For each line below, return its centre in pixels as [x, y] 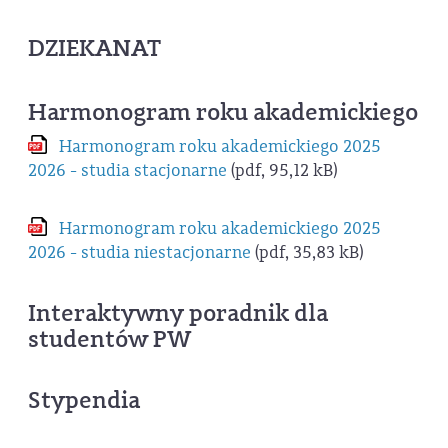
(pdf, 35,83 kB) [307, 253]
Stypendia [84, 399]
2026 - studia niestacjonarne [139, 253]
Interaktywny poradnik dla [178, 312]
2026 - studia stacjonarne [127, 170]
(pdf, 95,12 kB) [282, 170]
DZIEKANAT [94, 47]
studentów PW [109, 338]
